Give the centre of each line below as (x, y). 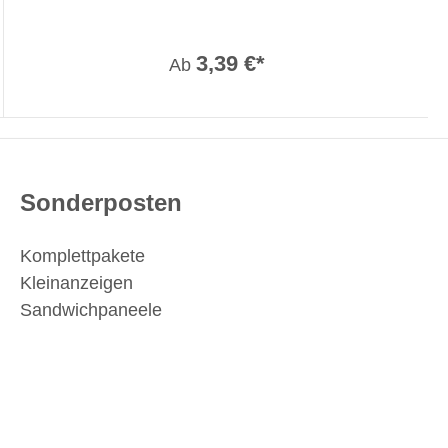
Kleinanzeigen (76, 283)
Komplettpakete (82, 256)
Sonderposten (101, 203)
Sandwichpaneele (91, 310)
